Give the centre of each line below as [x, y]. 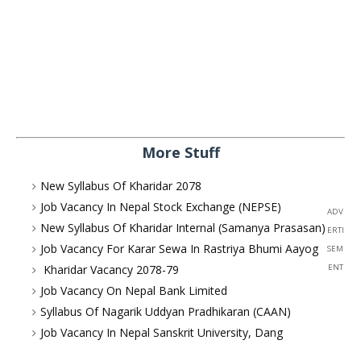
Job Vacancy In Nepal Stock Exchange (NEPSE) [161, 207]
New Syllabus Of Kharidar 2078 [121, 186]
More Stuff [180, 152]
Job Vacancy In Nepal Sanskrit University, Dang [162, 332]
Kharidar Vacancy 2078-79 [110, 270]
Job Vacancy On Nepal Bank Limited [134, 290]
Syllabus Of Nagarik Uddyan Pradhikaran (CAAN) [166, 311]
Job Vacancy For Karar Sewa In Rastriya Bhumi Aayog [179, 249]
